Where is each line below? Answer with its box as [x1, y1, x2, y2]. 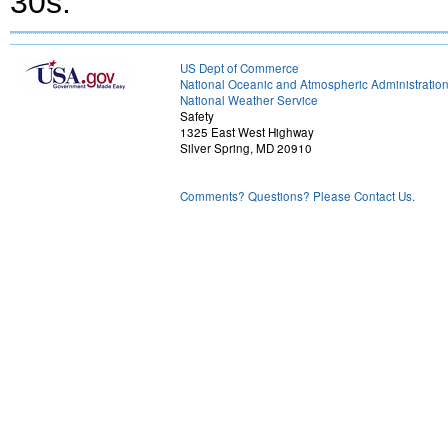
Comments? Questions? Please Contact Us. [180, 187, 415, 204]
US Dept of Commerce [180, 59, 299, 76]
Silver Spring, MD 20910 [180, 139, 312, 156]
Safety [180, 107, 214, 124]
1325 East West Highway [180, 123, 314, 140]
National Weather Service [180, 91, 318, 108]
